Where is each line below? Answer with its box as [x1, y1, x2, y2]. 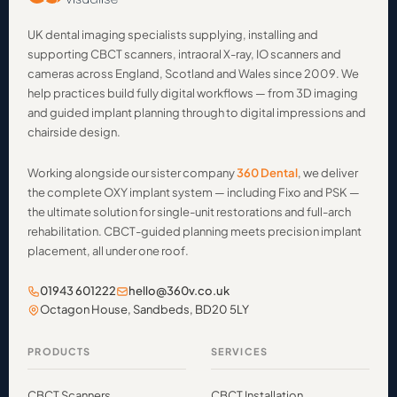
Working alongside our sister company [27, 166, 237, 181]
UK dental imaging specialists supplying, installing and [27, 27, 319, 43]
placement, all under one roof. [27, 244, 190, 259]
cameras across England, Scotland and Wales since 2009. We [27, 66, 360, 82]
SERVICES [211, 346, 268, 358]
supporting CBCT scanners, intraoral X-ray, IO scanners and [27, 47, 342, 62]
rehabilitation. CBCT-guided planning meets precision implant [27, 224, 362, 239]
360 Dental [237, 166, 299, 181]
